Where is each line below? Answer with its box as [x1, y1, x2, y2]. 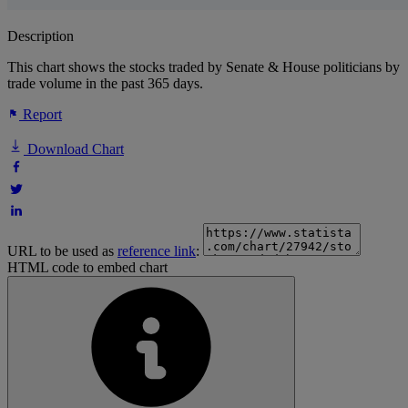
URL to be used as [7, 243, 117, 260]
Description [7, 28, 74, 45]
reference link [117, 243, 196, 260]
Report [19, 107, 62, 123]
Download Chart [24, 141, 124, 158]
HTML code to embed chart [7, 260, 168, 276]
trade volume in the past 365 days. [7, 76, 203, 92]
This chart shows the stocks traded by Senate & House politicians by [7, 59, 400, 76]
